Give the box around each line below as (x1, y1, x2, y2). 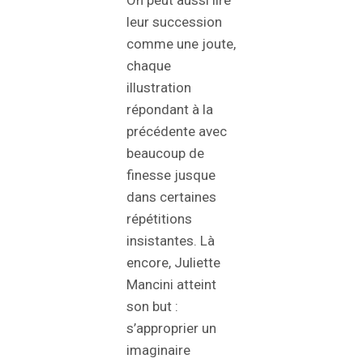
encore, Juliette (126, 254, 220, 271)
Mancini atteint (126, 276, 216, 293)
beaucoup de (126, 145, 204, 162)
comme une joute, (126, 36, 236, 53)
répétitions (126, 211, 192, 228)
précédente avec (126, 123, 227, 140)
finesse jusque (126, 167, 216, 184)
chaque (126, 58, 171, 75)
